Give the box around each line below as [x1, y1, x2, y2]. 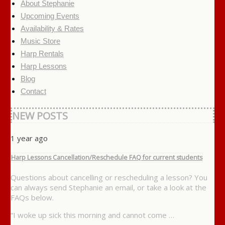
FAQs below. [10, 192, 54, 203]
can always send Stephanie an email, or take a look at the [10, 182, 206, 193]
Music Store [20, 36, 60, 45]
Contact [20, 86, 46, 95]
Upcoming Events [20, 11, 79, 20]
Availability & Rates [20, 24, 84, 33]
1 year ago [10, 133, 48, 143]
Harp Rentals [20, 49, 64, 58]
